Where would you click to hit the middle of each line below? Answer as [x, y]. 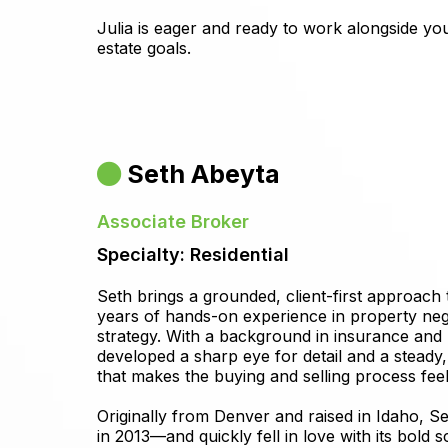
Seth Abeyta [203, 173]
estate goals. [144, 47]
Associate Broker [173, 221]
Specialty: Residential [193, 254]
